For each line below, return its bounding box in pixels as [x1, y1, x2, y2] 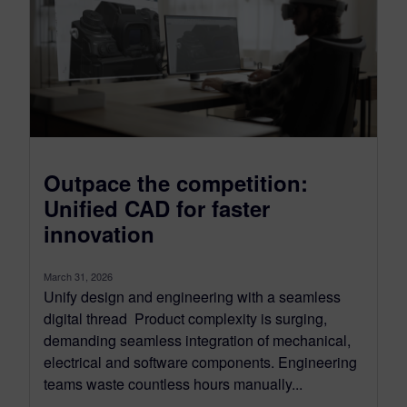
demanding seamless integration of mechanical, [44, 330, 351, 352]
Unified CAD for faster [44, 193, 270, 224]
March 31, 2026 [44, 269, 113, 284]
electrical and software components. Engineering [44, 352, 357, 373]
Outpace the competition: [44, 167, 308, 199]
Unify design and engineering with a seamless [44, 286, 341, 308]
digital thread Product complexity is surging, [44, 308, 327, 330]
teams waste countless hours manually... [44, 373, 303, 395]
